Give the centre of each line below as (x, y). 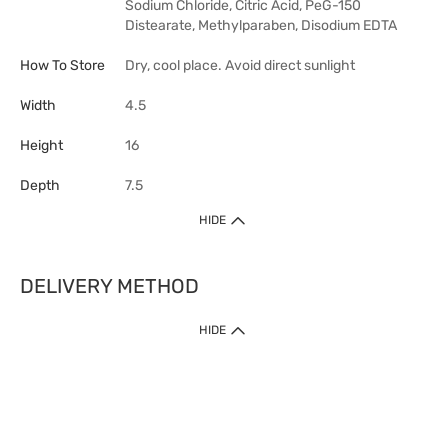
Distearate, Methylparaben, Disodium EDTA (261, 25)
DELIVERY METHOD (109, 285)
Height (41, 145)
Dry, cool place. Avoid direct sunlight (240, 65)
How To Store (62, 65)
